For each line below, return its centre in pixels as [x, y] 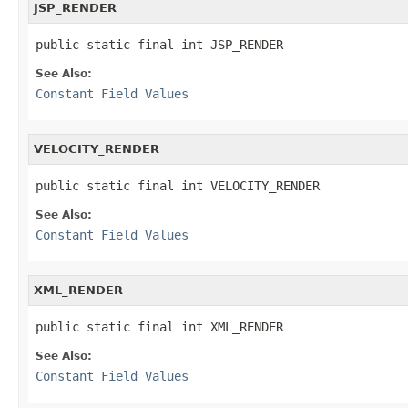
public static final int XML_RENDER [159, 326]
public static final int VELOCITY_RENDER [178, 185]
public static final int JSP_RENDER [159, 44]
